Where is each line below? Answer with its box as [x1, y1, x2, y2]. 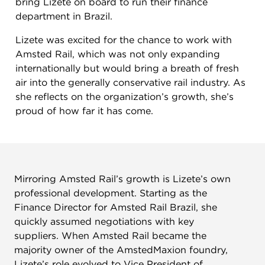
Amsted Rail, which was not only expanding [15, 49, 220, 60]
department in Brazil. [15, 11, 112, 22]
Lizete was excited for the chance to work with [15, 34, 232, 46]
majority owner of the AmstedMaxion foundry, [14, 244, 228, 256]
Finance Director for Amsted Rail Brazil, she [14, 202, 217, 213]
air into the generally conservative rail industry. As [15, 77, 245, 88]
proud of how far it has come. [15, 105, 153, 117]
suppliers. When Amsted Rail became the [14, 230, 206, 241]
